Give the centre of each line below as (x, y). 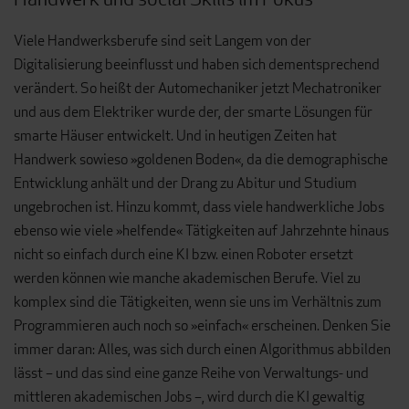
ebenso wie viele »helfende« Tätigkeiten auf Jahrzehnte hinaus (201, 231)
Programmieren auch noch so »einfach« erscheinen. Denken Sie (202, 326)
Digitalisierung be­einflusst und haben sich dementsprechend (197, 65)
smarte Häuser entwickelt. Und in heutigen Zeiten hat (175, 136)
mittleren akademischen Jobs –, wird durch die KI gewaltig (189, 397)
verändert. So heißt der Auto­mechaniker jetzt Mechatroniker (198, 89)
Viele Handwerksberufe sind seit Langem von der (163, 41)
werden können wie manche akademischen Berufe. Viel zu (187, 278)
